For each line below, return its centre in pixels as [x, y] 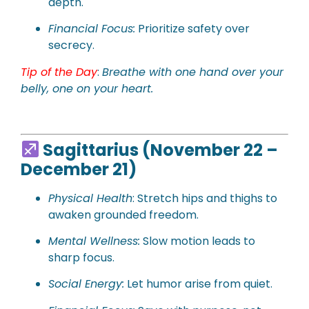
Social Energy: [86, 284]
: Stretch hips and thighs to [205, 198]
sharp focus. [81, 257]
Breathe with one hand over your [193, 72]
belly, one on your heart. [87, 88]
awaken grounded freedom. [123, 215]
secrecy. [71, 46]
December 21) [79, 169]
